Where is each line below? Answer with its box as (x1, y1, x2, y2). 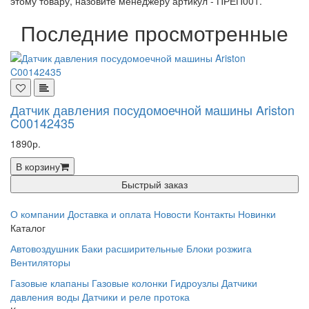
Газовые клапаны (10, 276, 89, 290)
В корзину (16, 159, 60, 173)
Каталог (10, 221, 46, 235)
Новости (154, 207, 191, 221)
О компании (10, 207, 65, 221)
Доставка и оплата (68, 207, 151, 221)
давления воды (10, 290, 79, 303)
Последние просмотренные (21, 18, 288, 48)
